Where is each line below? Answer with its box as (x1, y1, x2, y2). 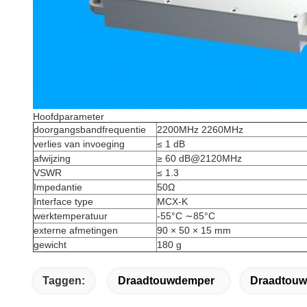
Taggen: (42, 275, 85, 287)
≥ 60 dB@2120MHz (157, 153, 242, 164)
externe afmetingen (34, 225, 118, 236)
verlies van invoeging (34, 138, 125, 150)
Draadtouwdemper (118, 275, 214, 287)
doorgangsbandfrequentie (34, 124, 146, 136)
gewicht (34, 239, 66, 251)
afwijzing (34, 153, 71, 164)
